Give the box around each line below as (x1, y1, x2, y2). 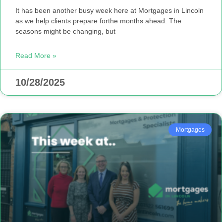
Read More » (15, 51, 56, 59)
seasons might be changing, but (15, 27, 115, 35)
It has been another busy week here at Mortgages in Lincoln (15, 6, 204, 14)
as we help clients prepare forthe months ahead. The (15, 16, 181, 25)
